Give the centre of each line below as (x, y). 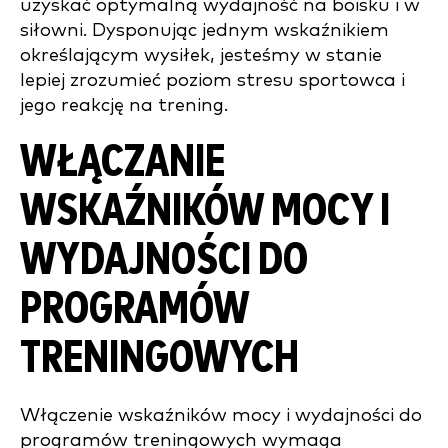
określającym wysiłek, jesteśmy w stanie (201, 55)
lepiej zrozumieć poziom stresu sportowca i (212, 80)
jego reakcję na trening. (124, 105)
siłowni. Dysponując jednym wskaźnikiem (204, 30)
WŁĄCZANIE (122, 162)
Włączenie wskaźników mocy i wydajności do (221, 415)
